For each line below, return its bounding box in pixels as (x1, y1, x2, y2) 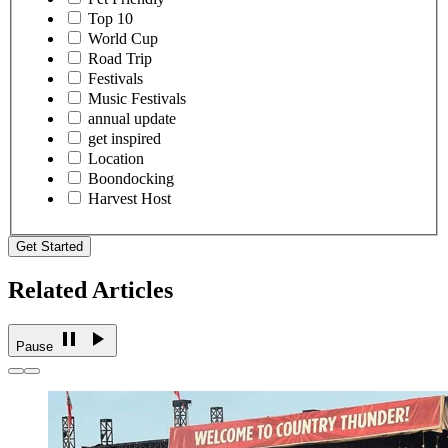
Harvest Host (88, 190, 171, 208)
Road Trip (88, 50, 152, 68)
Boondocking (88, 170, 174, 188)
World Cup (88, 30, 158, 48)
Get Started (16, 239, 83, 255)
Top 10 (88, 10, 133, 28)
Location (88, 150, 144, 168)
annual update (88, 110, 176, 128)
